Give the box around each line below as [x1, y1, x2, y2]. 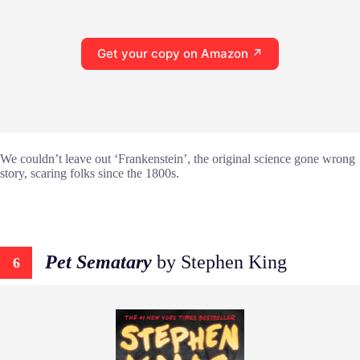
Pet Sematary [45, 252, 152, 273]
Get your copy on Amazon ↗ [97, 46, 263, 62]
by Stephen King [152, 252, 287, 273]
